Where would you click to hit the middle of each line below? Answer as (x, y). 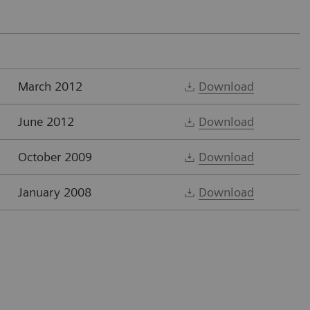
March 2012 (50, 86)
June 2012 (46, 121)
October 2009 (55, 156)
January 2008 (55, 192)
